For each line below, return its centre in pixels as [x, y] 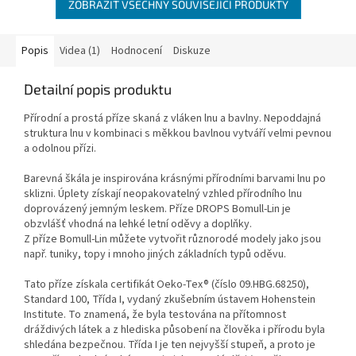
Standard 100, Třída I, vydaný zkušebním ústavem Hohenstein [170, 299]
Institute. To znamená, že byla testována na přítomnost [155, 314]
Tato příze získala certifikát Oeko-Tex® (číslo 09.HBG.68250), [166, 284]
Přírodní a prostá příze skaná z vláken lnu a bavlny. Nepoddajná [172, 118]
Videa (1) [80, 50]
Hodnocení [137, 50]
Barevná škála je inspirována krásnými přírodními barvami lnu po [175, 178]
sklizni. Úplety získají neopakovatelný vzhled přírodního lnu [163, 193]
